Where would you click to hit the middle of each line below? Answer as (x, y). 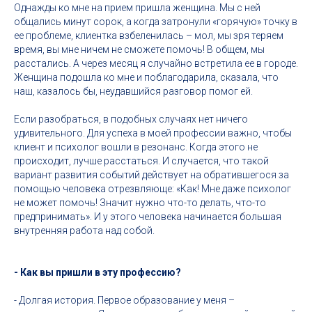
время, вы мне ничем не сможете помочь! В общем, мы (139, 49)
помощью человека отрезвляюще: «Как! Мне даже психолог (153, 189)
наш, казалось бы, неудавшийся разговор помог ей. (133, 91)
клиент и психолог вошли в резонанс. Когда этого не (136, 147)
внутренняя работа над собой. (84, 231)
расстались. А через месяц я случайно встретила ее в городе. (156, 63)
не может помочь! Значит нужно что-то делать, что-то (140, 203)
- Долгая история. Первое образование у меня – (124, 300)
